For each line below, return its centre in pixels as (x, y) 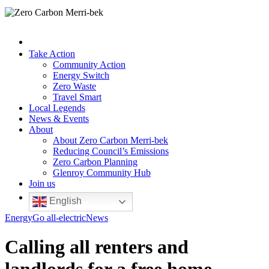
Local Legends (57, 108)
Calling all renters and (97, 247)
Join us (42, 183)
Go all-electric (59, 218)
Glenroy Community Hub (102, 173)
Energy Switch (81, 75)
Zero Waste (74, 86)
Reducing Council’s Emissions (111, 151)
